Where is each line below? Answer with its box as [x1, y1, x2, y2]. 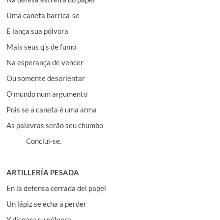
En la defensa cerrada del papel [6, 183, 107, 192]
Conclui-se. [26, 136, 62, 145]
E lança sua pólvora [6, 26, 69, 35]
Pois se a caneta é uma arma [6, 105, 97, 114]
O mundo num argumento [6, 89, 88, 98]
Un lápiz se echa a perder [6, 199, 87, 208]
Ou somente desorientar [6, 73, 85, 82]
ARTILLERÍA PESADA [6, 167, 80, 177]
